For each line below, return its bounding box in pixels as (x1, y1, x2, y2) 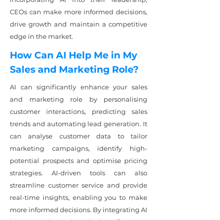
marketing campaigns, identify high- (10, 144, 147, 152)
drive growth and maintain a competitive (10, 20, 147, 28)
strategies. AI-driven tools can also (10, 169, 147, 177)
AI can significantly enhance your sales (10, 83, 147, 91)
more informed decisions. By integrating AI (10, 206, 147, 214)
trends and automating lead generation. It (10, 120, 147, 128)
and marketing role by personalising (10, 95, 147, 103)
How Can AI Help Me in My (10, 50, 137, 61)
